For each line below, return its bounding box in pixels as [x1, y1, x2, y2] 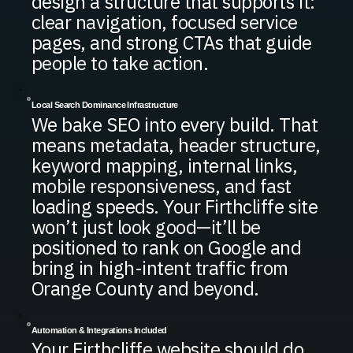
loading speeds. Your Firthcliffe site [31, 193, 318, 219]
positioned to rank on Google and [31, 234, 302, 260]
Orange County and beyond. [31, 275, 259, 301]
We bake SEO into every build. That [31, 111, 318, 137]
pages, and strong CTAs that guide [31, 30, 312, 56]
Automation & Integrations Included [31, 325, 167, 335]
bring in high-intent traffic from [31, 255, 288, 281]
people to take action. [31, 50, 209, 76]
